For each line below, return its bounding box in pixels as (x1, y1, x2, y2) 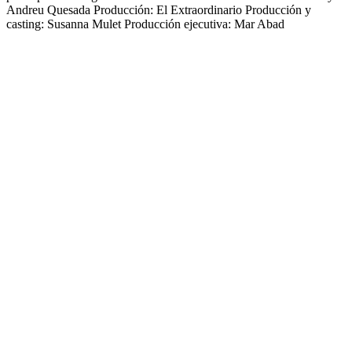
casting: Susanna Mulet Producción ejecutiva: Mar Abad (6, 16, 284, 31)
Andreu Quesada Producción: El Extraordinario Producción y (6, 2, 311, 16)
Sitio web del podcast (6, 31, 112, 45)
